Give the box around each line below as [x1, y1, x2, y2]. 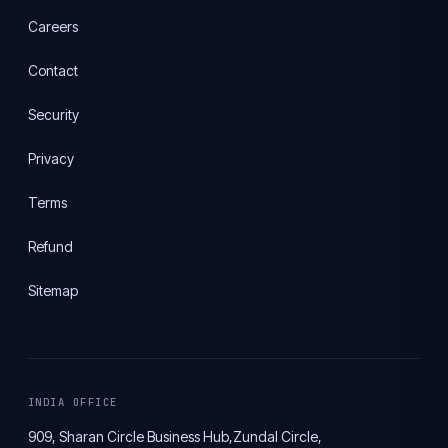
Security [28, 106, 79, 123]
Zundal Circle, [233, 428, 322, 445]
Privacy [28, 150, 74, 167]
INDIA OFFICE [28, 395, 118, 409]
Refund [28, 238, 73, 255]
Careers [28, 18, 78, 35]
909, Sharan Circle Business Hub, [28, 428, 233, 445]
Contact [28, 62, 78, 79]
